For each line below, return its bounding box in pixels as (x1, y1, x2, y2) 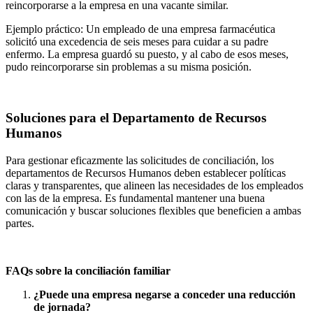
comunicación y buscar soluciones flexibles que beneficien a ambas (6, 204, 301, 217)
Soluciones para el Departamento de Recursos (6, 110, 266, 125)
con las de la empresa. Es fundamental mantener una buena (6, 191, 265, 204)
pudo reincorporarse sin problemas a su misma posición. (6, 61, 252, 73)
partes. (6, 217, 34, 229)
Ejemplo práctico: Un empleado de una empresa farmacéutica (6, 23, 275, 36)
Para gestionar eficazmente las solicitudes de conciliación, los (6, 154, 274, 166)
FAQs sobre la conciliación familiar (6, 264, 170, 277)
